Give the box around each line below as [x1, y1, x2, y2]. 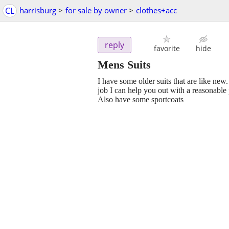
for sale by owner [65, 5, 127, 15]
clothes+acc [136, 5, 177, 15]
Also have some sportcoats [98, 95, 184, 104]
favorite [153, 43, 180, 54]
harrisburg [19, 5, 56, 15]
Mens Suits [98, 58, 151, 72]
